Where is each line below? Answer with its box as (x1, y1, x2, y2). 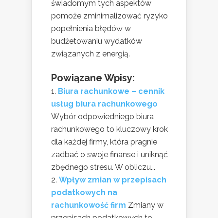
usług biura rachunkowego (51, 99, 158, 109)
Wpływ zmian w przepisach (59, 175, 166, 185)
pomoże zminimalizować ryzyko (51, 11, 168, 21)
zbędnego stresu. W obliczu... (51, 163, 155, 172)
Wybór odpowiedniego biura (51, 112, 154, 122)
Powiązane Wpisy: (51, 72, 135, 84)
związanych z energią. (51, 49, 130, 59)
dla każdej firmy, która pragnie (51, 137, 157, 147)
